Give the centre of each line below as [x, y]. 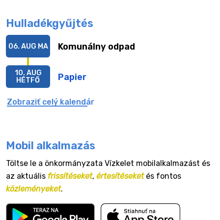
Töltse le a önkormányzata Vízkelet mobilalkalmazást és [108, 163]
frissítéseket [70, 176]
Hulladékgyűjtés [50, 23]
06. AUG [22, 46]
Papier [72, 77]
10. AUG [28, 73]
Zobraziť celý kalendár [51, 102]
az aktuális [27, 176]
